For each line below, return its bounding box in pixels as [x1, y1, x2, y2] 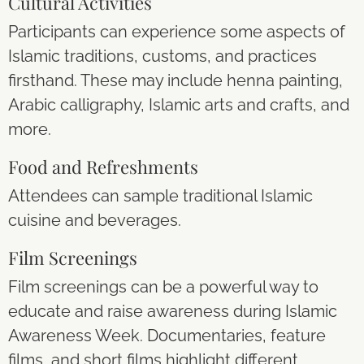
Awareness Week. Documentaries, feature [8, 326, 326, 345]
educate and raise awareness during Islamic [8, 301, 337, 321]
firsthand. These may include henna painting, [8, 71, 343, 90]
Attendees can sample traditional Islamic [8, 186, 313, 206]
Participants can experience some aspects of [8, 22, 345, 41]
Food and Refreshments [8, 154, 198, 179]
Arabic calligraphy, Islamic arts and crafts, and [8, 95, 349, 115]
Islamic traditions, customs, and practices [8, 46, 317, 66]
